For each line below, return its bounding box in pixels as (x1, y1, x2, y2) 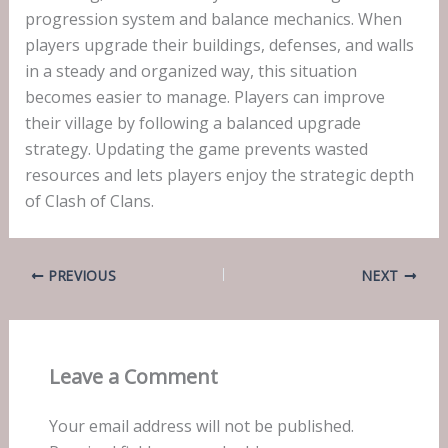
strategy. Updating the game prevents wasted (24, 137, 368, 160)
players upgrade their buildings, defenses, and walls (24, 33, 414, 56)
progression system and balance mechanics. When (24, 7, 402, 30)
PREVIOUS (44, 265, 117, 285)
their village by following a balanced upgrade (24, 111, 361, 134)
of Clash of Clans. (24, 189, 154, 212)
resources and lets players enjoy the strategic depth (24, 163, 414, 186)
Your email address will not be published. (48, 414, 354, 437)
